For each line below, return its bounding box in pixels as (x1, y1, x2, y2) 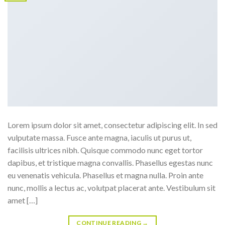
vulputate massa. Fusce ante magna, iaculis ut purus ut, (8, 132, 191, 142)
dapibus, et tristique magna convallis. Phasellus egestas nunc (8, 157, 213, 167)
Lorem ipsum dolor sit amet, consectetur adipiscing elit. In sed (8, 120, 217, 130)
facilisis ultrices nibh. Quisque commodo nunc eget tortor (8, 145, 203, 155)
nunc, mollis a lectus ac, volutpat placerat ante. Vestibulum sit (8, 182, 215, 192)
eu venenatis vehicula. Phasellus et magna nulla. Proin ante (8, 170, 203, 180)
